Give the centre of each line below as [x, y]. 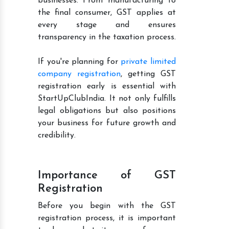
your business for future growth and [107, 123]
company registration [79, 74]
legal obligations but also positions [107, 111]
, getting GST [148, 74]
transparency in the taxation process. [107, 37]
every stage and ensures [107, 25]
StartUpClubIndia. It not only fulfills [107, 98]
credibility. [57, 135]
